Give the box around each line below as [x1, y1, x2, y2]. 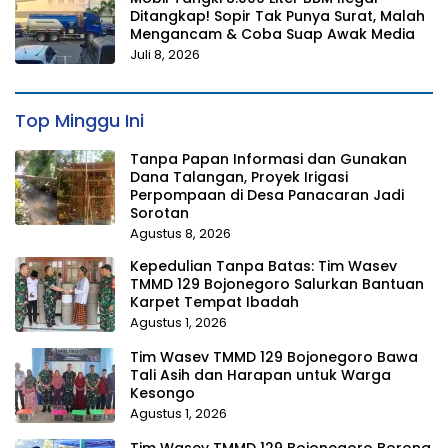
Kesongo [130, 383, 195, 404]
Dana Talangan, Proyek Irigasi [130, 167, 348, 188]
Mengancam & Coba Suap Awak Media [130, 24, 415, 45]
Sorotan [130, 203, 189, 224]
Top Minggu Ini [15, 108, 144, 134]
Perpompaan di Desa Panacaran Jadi [130, 185, 404, 206]
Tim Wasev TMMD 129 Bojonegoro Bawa [130, 347, 418, 368]
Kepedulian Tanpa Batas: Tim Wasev [130, 256, 397, 277]
